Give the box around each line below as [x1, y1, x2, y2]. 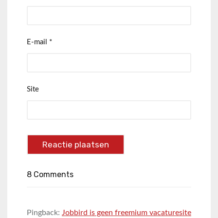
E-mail [27, 38, 49, 46]
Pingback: [27, 209, 62, 217]
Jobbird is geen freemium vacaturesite [62, 209, 191, 217]
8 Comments [27, 170, 73, 180]
